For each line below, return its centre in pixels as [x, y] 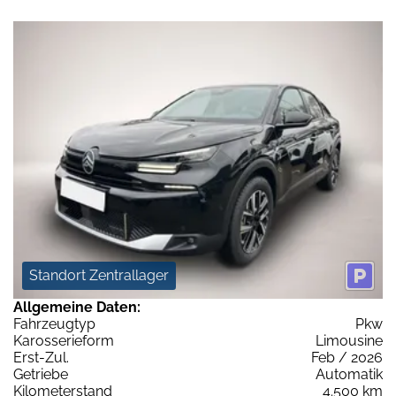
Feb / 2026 [347, 357]
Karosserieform [64, 340]
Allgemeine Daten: [77, 307]
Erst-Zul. [41, 357]
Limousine [349, 340]
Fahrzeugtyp [54, 324]
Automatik [349, 374]
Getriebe [41, 374]
